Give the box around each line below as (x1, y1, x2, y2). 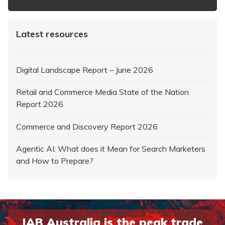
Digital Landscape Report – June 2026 (16, 65, 153, 75)
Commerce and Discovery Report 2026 (16, 121, 158, 132)
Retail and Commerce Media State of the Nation (16, 87, 189, 97)
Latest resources (16, 28, 88, 40)
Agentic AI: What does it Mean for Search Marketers (16, 143, 205, 154)
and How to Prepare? (16, 155, 93, 166)
